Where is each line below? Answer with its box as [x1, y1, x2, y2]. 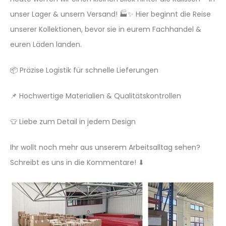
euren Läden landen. [10, 39, 82, 49]
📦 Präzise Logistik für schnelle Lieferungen [10, 65, 158, 75]
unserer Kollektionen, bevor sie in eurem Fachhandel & [10, 24, 201, 34]
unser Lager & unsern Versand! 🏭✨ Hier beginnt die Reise [10, 9, 211, 19]
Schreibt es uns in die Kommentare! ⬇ [10, 157, 144, 167]
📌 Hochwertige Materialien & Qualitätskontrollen [10, 91, 181, 101]
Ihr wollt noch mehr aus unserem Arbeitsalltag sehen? [10, 142, 200, 152]
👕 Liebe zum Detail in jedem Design [10, 117, 136, 127]
